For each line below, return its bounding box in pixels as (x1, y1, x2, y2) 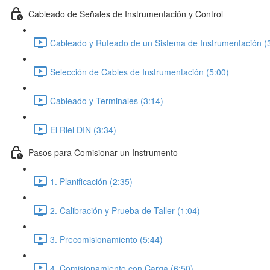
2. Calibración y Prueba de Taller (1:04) (50, 204, 200, 216)
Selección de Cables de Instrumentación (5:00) (50, 65, 229, 78)
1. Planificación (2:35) (50, 175, 133, 187)
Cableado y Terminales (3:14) (50, 94, 163, 107)
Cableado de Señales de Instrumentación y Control (28, 7, 223, 20)
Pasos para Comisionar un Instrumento (28, 146, 178, 159)
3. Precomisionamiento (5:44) (50, 233, 163, 245)
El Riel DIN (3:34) (50, 123, 116, 136)
